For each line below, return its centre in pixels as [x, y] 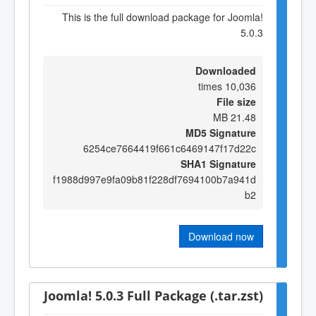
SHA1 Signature [218, 164]
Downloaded [226, 71]
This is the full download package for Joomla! [163, 17]
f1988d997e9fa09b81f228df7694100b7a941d [154, 180]
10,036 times [241, 86]
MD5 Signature [221, 133]
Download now [221, 237]
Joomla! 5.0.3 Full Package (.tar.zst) [153, 295]
